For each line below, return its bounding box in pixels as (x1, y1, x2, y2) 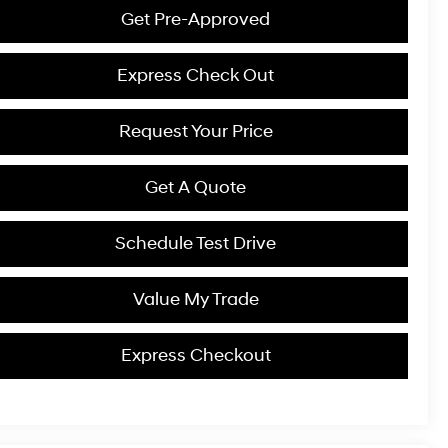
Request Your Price (118, 119, 273, 143)
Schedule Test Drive (115, 231, 276, 255)
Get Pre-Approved (121, 7, 270, 31)
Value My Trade (132, 287, 259, 311)
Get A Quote (145, 175, 246, 199)
